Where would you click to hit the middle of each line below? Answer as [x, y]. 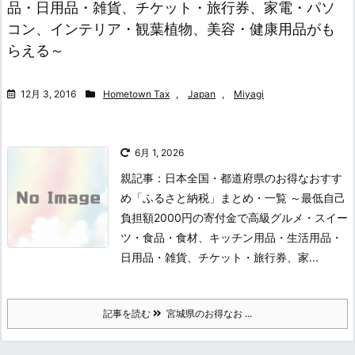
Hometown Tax [136, 94]
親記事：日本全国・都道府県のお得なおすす [231, 177]
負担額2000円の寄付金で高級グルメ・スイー [234, 217]
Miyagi [249, 94]
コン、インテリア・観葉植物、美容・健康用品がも [171, 29]
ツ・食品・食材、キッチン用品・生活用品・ [231, 237]
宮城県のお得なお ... [207, 313]
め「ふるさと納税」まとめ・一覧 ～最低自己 [233, 197]
